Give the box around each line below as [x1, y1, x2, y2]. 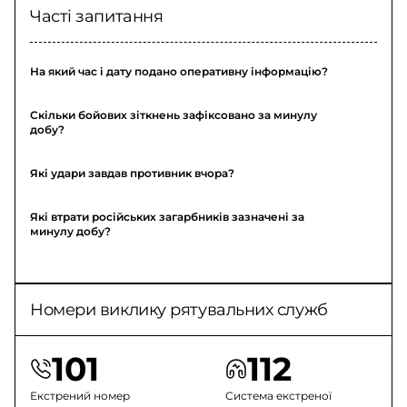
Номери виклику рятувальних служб [30, 299, 328, 320]
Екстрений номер [30, 388, 131, 402]
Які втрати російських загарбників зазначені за [30, 209, 305, 223]
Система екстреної [225, 388, 332, 402]
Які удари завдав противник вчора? [30, 165, 235, 180]
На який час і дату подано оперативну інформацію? [30, 64, 329, 78]
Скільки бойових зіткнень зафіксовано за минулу [30, 107, 318, 122]
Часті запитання [30, 5, 164, 26]
